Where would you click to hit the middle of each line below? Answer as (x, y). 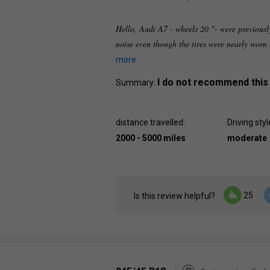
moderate (247, 138)
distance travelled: (150, 122)
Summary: (137, 83)
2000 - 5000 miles (151, 138)
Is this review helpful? (174, 196)
